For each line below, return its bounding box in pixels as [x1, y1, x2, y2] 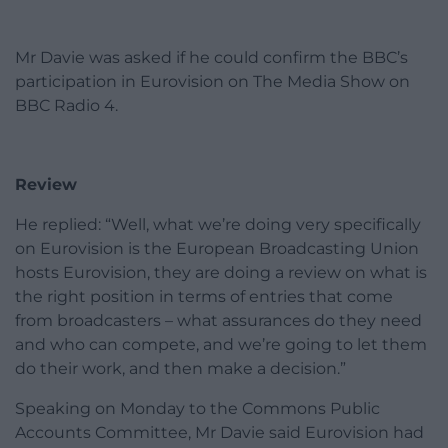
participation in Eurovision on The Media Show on [15, 72, 410, 92]
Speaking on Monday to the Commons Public [15, 399, 380, 419]
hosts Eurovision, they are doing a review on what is [15, 263, 427, 283]
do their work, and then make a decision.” [15, 359, 346, 379]
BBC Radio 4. [15, 96, 118, 116]
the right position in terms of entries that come [15, 287, 393, 307]
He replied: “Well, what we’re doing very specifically [15, 215, 421, 235]
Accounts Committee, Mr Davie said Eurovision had [15, 423, 424, 443]
